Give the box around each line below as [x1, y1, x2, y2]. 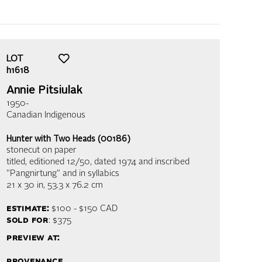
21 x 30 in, [6, 181, 45, 190]
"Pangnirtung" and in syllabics [6, 170, 119, 178]
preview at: [6, 234, 60, 243]
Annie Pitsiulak [6, 85, 82, 96]
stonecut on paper [6, 146, 77, 155]
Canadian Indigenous [6, 111, 85, 120]
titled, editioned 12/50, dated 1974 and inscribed [6, 158, 189, 167]
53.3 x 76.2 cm [47, 181, 103, 190]
